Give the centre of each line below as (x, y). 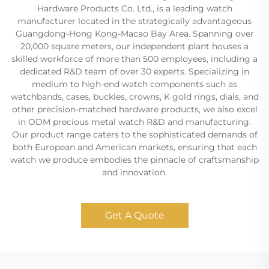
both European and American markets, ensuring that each (134, 147)
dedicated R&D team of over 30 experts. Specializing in (134, 71)
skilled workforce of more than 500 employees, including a (134, 59)
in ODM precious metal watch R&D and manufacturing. (134, 122)
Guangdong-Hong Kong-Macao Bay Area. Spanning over (134, 33)
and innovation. (134, 172)
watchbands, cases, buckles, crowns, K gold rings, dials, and (134, 96)
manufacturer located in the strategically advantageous (134, 21)
